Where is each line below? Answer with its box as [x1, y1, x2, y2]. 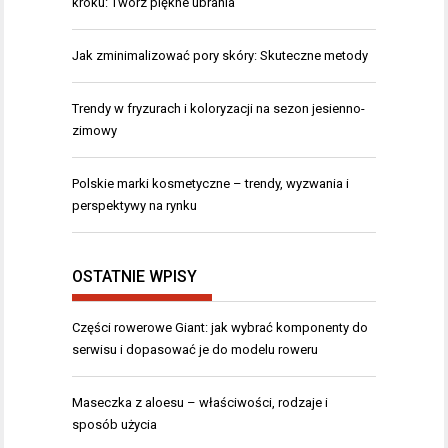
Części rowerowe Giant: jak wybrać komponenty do [72, 319, 368, 335]
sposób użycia [72, 416, 157, 432]
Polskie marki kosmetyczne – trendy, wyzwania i [72, 176, 349, 192]
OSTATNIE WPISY [72, 266, 197, 286]
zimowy [72, 123, 117, 139]
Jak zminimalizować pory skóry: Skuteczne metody [72, 48, 368, 64]
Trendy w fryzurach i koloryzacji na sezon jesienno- [72, 101, 365, 117]
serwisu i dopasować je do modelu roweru [72, 341, 318, 357]
